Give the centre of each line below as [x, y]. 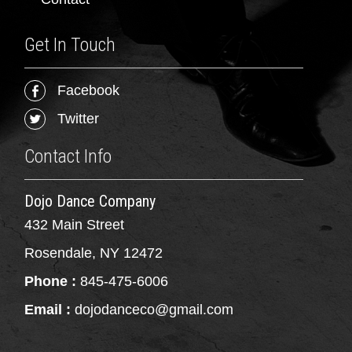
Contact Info [68, 156]
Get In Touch [70, 44]
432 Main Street [75, 224]
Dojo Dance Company [90, 201]
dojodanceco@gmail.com [154, 309]
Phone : [51, 281]
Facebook [89, 90]
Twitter [79, 118]
